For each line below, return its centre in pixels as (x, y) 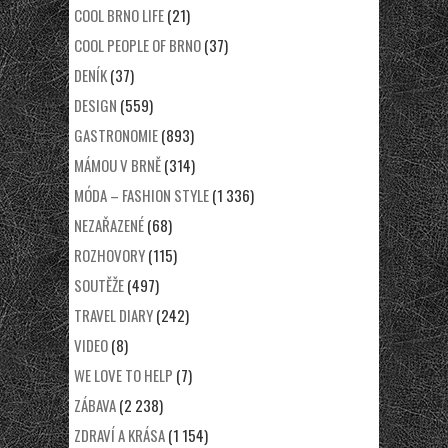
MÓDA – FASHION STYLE (141, 194)
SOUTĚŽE (99, 284)
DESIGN (95, 104)
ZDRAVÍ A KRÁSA (119, 434)
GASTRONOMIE (116, 134)
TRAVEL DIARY (113, 314)
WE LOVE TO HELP (123, 374)
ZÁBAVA (95, 404)
